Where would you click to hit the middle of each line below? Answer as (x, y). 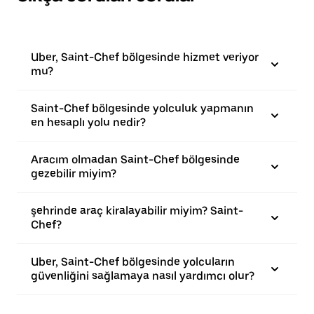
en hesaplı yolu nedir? (88, 122)
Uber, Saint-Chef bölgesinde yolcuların (133, 262)
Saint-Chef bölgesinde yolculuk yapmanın (142, 108)
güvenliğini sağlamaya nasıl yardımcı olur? (143, 276)
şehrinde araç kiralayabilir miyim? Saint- (137, 211)
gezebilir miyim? (74, 173)
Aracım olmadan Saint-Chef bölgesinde (135, 159)
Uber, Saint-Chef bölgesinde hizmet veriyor (145, 57)
